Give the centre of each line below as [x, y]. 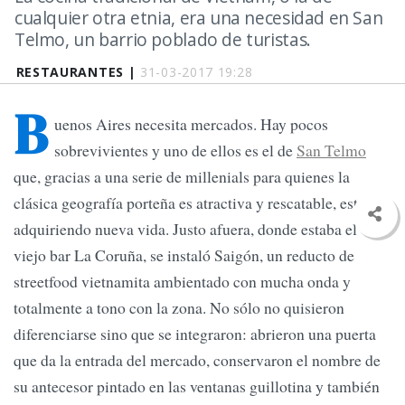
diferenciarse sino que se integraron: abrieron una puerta [195, 334]
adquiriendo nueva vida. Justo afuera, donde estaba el [185, 229]
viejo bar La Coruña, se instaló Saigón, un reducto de [184, 255]
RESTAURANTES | [78, 72]
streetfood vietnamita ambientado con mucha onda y [182, 282]
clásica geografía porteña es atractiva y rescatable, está [189, 203]
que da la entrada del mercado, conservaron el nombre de [197, 360]
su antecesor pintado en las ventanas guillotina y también [197, 386]
